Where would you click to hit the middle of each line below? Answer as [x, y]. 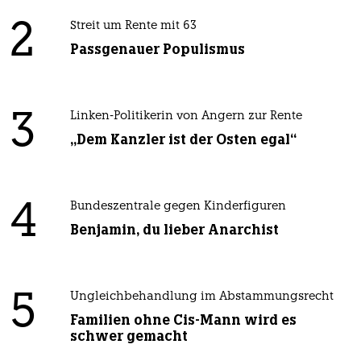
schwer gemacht [129, 336]
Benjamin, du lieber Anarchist [174, 229]
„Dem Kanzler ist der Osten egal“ [183, 139]
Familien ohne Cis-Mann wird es [183, 320]
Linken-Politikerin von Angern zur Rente [186, 116]
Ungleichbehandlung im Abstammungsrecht [201, 297]
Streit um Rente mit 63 [133, 26]
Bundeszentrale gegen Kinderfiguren [178, 206]
